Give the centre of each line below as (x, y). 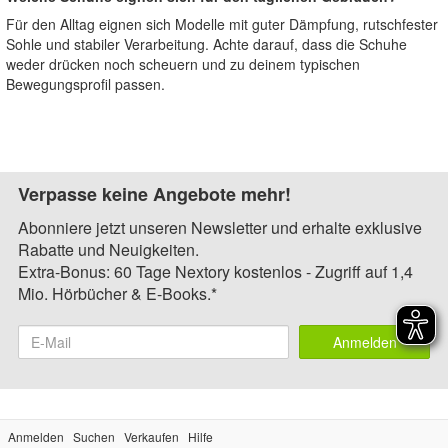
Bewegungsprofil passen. (85, 84)
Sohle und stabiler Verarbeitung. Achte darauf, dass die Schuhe (206, 44)
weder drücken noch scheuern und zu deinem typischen (183, 64)
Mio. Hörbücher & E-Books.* (117, 293)
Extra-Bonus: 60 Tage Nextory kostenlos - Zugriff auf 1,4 (215, 271)
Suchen (94, 436)
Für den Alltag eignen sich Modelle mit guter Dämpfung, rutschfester (222, 24)
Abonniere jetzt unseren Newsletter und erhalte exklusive (220, 227)
